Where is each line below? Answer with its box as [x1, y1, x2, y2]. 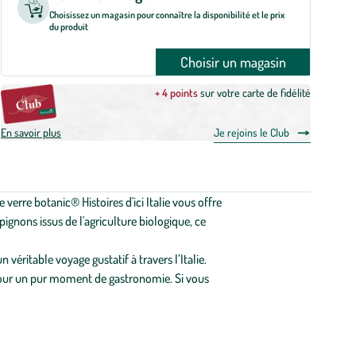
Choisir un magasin [180, 53, 286, 71]
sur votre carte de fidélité [198, 86, 311, 99]
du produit [49, 21, 88, 33]
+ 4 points [155, 86, 198, 99]
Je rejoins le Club [214, 126, 289, 139]
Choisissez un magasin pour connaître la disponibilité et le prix [49, 9, 284, 21]
